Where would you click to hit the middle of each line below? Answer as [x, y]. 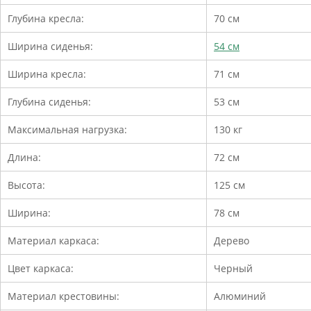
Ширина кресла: [47, 74]
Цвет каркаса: [41, 268]
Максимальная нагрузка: [67, 129]
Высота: [26, 185]
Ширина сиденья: [50, 46]
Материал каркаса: [53, 240]
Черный [233, 268]
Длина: [24, 157]
